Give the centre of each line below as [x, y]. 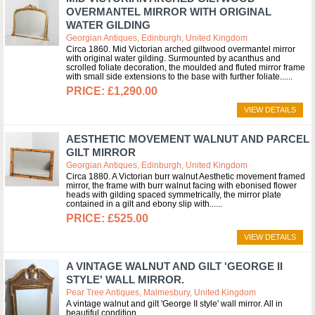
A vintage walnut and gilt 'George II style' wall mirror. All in [174, 304]
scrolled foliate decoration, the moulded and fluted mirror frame [186, 67]
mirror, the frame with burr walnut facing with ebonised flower [181, 186]
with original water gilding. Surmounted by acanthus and [173, 58]
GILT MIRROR [101, 152]
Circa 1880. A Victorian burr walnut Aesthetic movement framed [186, 176]
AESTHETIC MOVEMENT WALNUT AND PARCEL [188, 139]
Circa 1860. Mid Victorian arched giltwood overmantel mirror [181, 49]
